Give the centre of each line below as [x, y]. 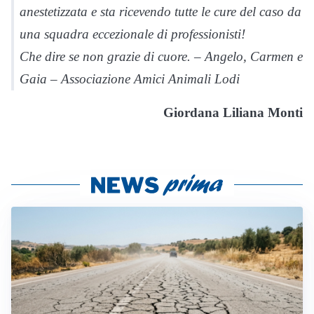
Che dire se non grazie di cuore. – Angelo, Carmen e [161, 56]
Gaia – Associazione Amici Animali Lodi [130, 78]
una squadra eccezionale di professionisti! [132, 34]
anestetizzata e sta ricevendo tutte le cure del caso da [161, 11]
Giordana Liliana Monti [233, 112]
